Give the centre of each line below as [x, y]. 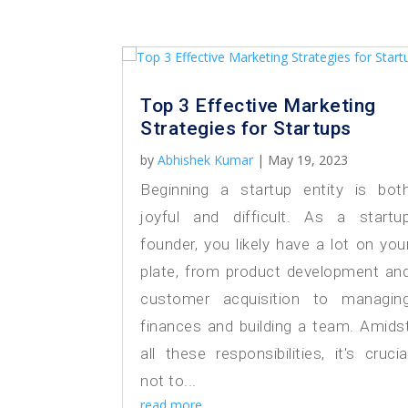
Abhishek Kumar [206, 160]
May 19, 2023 [308, 160]
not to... [168, 381]
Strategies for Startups [246, 129]
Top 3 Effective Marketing [258, 106]
